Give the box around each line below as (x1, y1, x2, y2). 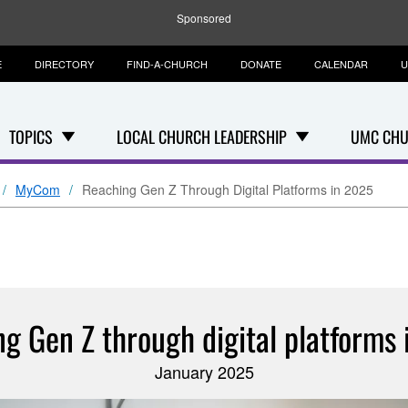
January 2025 (154, 360, 254, 383)
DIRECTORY (35, 56, 94, 71)
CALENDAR (314, 56, 368, 71)
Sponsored (177, 10, 231, 25)
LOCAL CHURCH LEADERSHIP (117, 125, 287, 148)
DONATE (240, 56, 281, 71)
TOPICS (9, 125, 53, 148)
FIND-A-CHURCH (127, 56, 208, 71)
